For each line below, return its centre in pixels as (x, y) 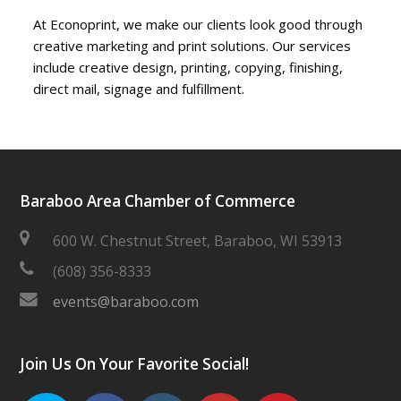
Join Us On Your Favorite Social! (135, 363)
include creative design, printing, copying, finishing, (188, 67)
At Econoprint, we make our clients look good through (198, 24)
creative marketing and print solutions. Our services (192, 45)
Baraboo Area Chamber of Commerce (158, 200)
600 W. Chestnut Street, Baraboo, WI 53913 (198, 240)
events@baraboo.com (126, 301)
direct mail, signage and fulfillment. (139, 88)
